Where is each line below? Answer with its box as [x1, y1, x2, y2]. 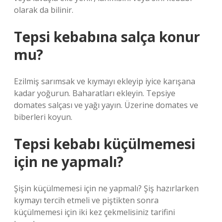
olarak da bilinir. [14, 4, 73, 15]
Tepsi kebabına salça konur [14, 27, 200, 46]
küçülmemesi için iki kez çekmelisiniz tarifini [14, 207, 175, 218]
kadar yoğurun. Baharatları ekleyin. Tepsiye [14, 88, 175, 99]
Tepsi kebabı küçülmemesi [14, 134, 195, 153]
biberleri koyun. [14, 111, 72, 122]
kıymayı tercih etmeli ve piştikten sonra [14, 195, 159, 206]
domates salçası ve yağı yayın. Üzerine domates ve [14, 100, 198, 111]
